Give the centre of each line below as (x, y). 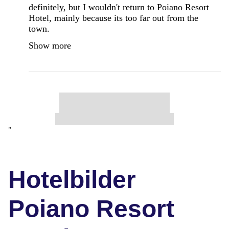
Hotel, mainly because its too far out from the (113, 18)
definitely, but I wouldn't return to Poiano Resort (119, 7)
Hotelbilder (72, 179)
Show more (50, 45)
